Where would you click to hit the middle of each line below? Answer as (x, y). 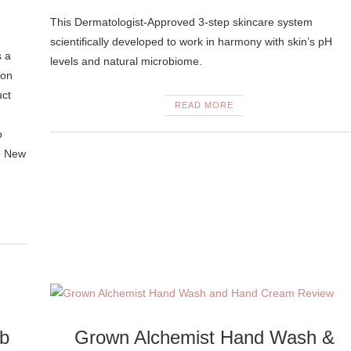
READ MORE (204, 105)
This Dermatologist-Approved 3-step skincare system (181, 22)
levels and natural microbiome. (126, 61)
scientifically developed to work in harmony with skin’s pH (191, 42)
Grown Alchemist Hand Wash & (204, 337)
